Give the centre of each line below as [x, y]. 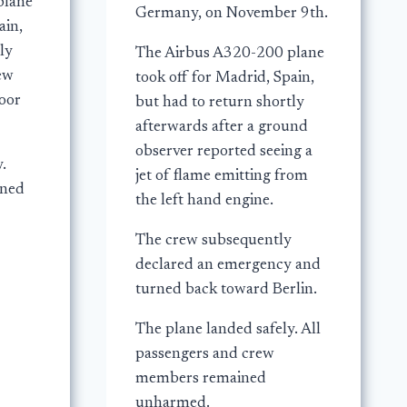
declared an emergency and [228, 266]
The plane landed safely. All [228, 331]
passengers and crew [204, 355]
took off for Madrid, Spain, [224, 79]
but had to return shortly [219, 104]
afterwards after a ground [221, 128]
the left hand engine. [204, 202]
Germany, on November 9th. [231, 15]
